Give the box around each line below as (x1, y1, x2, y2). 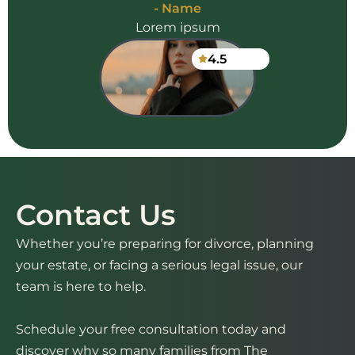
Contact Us (16, 197, 176, 232)
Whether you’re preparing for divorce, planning (16, 235, 314, 251)
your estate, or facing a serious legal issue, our (16, 256, 303, 273)
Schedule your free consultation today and (16, 320, 286, 337)
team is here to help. (16, 277, 146, 294)
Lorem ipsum (135, 18, 220, 35)
